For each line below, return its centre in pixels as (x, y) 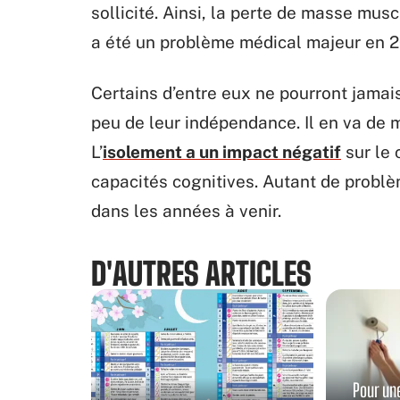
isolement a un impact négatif (222, 152)
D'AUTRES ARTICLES (201, 273)
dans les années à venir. (186, 211)
